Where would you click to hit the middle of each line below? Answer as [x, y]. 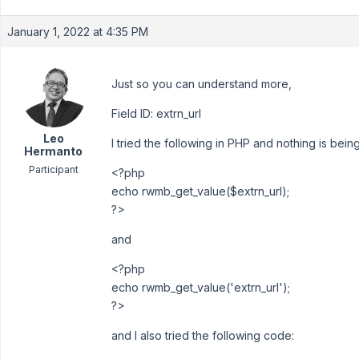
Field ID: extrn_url [156, 113]
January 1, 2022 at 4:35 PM [78, 32]
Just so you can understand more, [202, 84]
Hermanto [53, 151]
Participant [53, 169]
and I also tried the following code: [203, 335]
